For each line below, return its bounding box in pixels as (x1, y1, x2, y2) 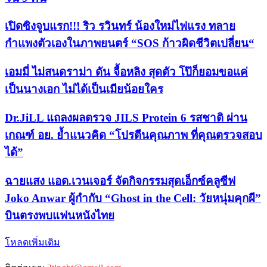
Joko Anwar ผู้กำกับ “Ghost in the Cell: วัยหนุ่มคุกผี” (5, 191, 261, 204)
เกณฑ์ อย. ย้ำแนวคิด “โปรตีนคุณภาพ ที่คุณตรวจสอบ (5, 128, 262, 141)
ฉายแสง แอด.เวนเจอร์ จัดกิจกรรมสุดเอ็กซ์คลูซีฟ (5, 174, 235, 187)
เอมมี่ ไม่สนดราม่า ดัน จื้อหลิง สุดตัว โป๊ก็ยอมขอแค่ (5, 66, 248, 79)
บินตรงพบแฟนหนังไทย (5, 209, 114, 222)
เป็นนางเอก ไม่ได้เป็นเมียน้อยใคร (5, 83, 163, 96)
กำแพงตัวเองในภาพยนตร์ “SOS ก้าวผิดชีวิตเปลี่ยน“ (5, 37, 254, 50)
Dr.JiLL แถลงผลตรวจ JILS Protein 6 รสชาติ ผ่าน (5, 111, 247, 124)
